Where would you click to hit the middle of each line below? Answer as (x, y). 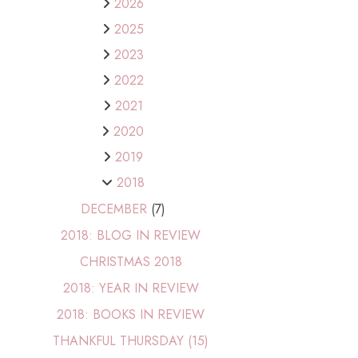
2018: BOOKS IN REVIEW (131, 315)
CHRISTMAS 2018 (131, 262)
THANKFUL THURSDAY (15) (131, 341)
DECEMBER (115, 209)
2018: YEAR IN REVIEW (131, 288)
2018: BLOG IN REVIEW (131, 236)
